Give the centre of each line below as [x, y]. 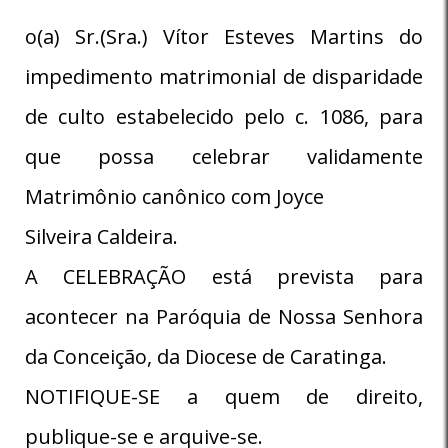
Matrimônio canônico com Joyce [174, 196]
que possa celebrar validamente [224, 156]
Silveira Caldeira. [101, 236]
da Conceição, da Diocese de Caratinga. [206, 356]
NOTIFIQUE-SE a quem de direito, [224, 396]
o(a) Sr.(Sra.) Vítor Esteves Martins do [224, 36]
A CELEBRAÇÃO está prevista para [224, 276]
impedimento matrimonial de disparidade [224, 76]
